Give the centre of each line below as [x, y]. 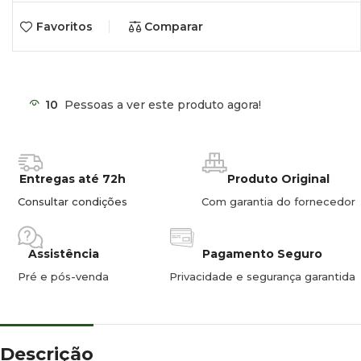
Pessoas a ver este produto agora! [163, 104]
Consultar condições [73, 201]
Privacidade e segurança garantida [262, 276]
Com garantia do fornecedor [278, 201]
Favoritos [64, 27]
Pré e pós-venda [63, 276]
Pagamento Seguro [262, 253]
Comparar [174, 27]
